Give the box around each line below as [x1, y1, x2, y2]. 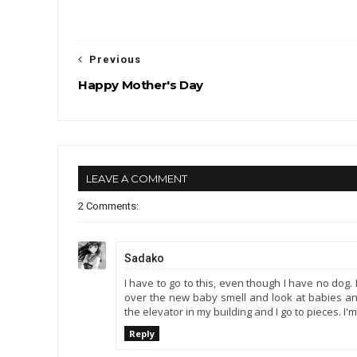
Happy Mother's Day [78, 77, 203, 92]
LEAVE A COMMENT [86, 172, 187, 185]
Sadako [124, 252, 164, 265]
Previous [89, 53, 141, 65]
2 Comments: [78, 200, 139, 212]
